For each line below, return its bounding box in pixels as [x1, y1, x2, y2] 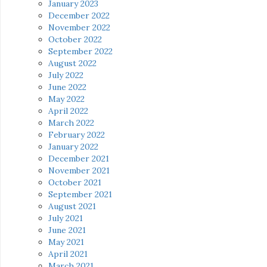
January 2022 [48, 141, 98, 153]
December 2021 [48, 153, 109, 164]
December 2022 [48, 10, 110, 21]
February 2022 [48, 129, 105, 141]
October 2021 [48, 177, 101, 188]
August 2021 [48, 201, 96, 212]
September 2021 [48, 189, 112, 200]
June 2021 [48, 225, 86, 236]
